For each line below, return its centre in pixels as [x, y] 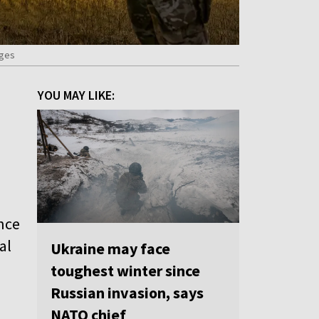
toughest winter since [125, 271]
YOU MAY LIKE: [76, 95]
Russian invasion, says [127, 293]
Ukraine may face [110, 249]
